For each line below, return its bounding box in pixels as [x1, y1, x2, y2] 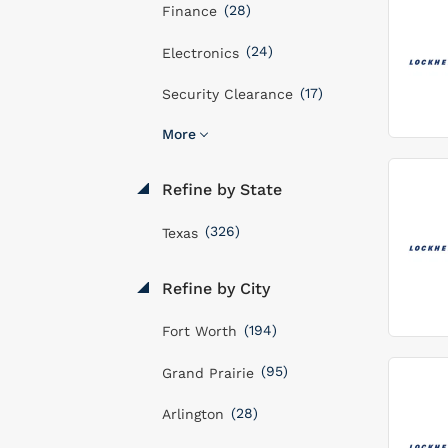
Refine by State [157, 180, 282, 199]
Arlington [162, 406, 224, 422]
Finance [162, 3, 217, 19]
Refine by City [157, 278, 270, 298]
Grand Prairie [162, 364, 254, 381]
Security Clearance [162, 86, 293, 102]
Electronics [162, 44, 239, 61]
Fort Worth [162, 323, 237, 339]
